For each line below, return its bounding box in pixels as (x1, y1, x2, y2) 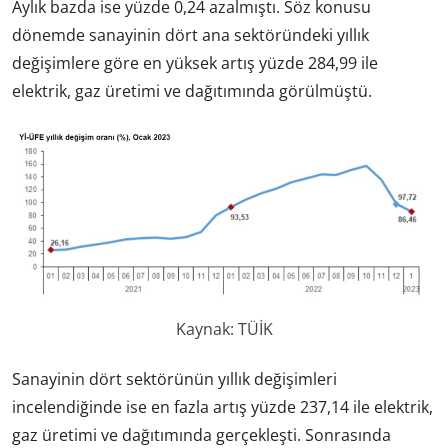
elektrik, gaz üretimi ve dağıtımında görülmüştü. (12, 79, 372, 102)
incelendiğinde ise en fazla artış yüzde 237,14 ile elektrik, (12, 395, 433, 418)
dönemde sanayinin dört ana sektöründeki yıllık (12, 23, 369, 46)
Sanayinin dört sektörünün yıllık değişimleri (12, 367, 337, 390)
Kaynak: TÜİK (175, 317, 273, 340)
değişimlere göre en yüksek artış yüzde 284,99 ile (12, 51, 378, 74)
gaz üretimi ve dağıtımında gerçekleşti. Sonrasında (12, 423, 391, 446)
